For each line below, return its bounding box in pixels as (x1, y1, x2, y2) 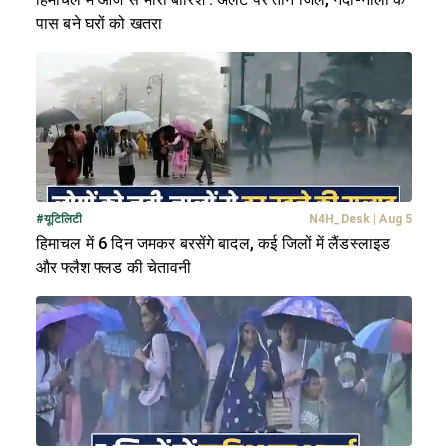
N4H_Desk (309, 212, 371, 227)
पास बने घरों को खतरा (36, 14, 163, 34)
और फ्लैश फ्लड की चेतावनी (36, 258, 192, 278)
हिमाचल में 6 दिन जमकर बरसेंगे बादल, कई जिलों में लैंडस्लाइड (36, 234, 391, 254)
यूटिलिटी (44, 212, 83, 227)
